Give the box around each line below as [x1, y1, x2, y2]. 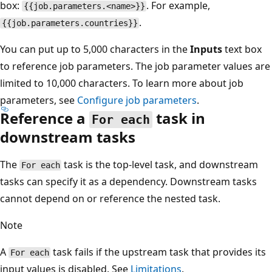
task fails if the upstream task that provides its [50, 245, 267, 259]
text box [222, 42, 262, 56]
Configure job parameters [77, 93, 197, 107]
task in [152, 108, 206, 129]
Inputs [190, 42, 222, 56]
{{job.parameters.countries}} [1, 18, 138, 29]
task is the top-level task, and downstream [61, 158, 259, 172]
